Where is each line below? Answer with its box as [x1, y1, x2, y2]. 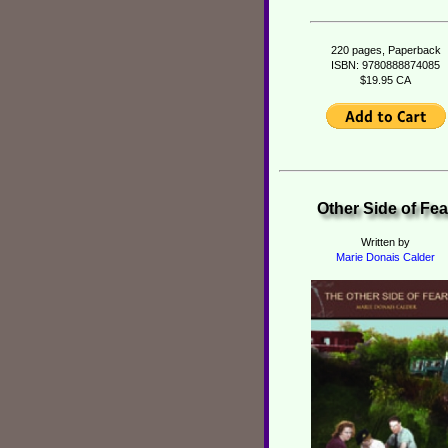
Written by [361, 236, 410, 248]
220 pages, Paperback [330, 44, 441, 56]
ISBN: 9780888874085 [331, 59, 440, 71]
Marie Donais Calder [336, 251, 435, 263]
